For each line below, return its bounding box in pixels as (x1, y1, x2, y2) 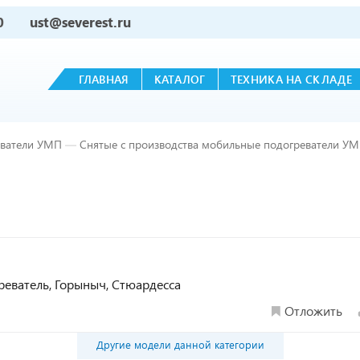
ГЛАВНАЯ (78, 72, 129, 87)
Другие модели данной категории (96, 337, 264, 352)
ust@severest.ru (30, 13, 131, 31)
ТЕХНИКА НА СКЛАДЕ (230, 72, 352, 87)
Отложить (284, 302, 342, 319)
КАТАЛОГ (153, 72, 206, 87)
